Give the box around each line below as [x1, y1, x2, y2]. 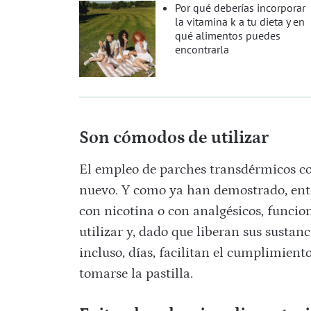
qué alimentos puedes [174, 28, 280, 43]
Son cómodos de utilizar [78, 128, 269, 149]
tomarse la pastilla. [78, 266, 193, 282]
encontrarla [174, 42, 229, 57]
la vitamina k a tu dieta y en [174, 15, 305, 29]
